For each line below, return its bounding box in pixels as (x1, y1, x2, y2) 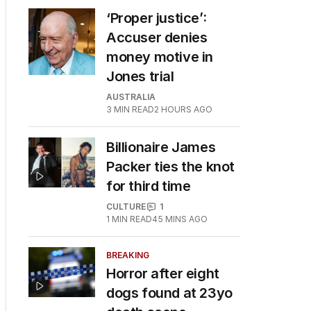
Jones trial (106, 68, 174, 85)
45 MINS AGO (152, 214, 208, 224)
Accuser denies (106, 29, 208, 46)
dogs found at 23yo (106, 285, 233, 301)
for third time (106, 178, 191, 194)
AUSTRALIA (106, 92, 155, 102)
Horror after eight (106, 265, 219, 282)
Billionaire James (106, 139, 216, 155)
